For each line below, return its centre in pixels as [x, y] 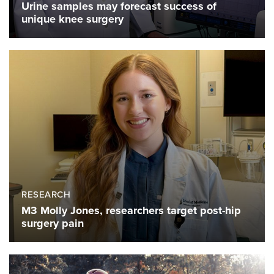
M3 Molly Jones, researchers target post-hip [131, 210]
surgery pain [53, 223]
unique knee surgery [72, 19]
